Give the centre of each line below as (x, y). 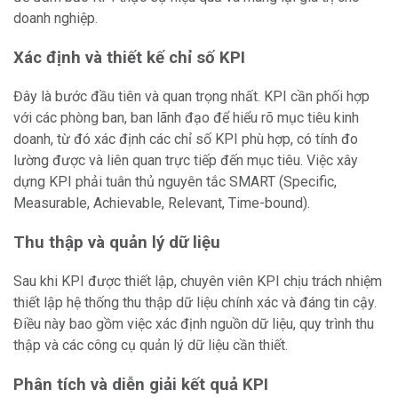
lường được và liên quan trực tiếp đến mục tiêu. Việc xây (186, 160)
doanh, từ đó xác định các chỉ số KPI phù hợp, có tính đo (186, 139)
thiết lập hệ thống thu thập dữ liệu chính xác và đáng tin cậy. (195, 302)
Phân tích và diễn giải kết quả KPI (141, 385)
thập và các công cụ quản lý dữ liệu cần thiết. (151, 345)
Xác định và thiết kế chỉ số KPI (129, 58)
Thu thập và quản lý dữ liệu (117, 243)
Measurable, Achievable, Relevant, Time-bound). (162, 203)
